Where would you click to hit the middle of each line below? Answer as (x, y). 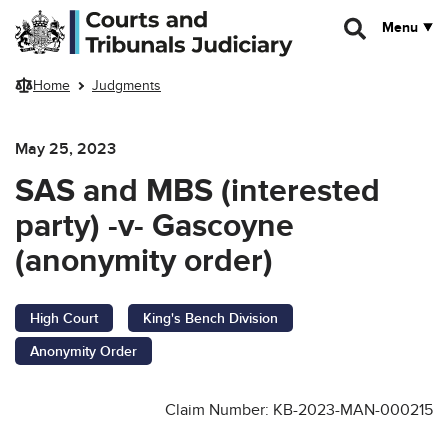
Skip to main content (78, 17)
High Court (64, 318)
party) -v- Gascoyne (154, 226)
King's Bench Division (210, 318)
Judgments (126, 86)
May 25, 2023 (65, 148)
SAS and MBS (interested (197, 191)
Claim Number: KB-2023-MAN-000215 (299, 409)
